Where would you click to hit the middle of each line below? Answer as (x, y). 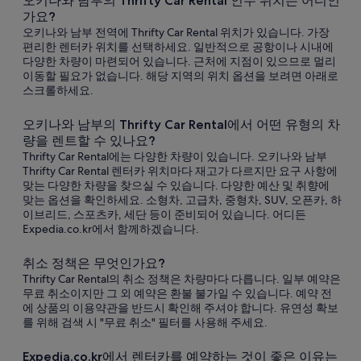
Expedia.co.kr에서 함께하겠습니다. (111, 229)
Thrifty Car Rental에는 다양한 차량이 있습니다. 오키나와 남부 (175, 156)
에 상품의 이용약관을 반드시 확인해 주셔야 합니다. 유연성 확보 (180, 308)
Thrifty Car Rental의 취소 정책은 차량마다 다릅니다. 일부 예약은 (182, 279)
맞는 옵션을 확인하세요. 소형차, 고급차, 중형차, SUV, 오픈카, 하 (182, 200)
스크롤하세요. (58, 90)
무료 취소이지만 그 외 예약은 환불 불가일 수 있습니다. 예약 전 (177, 293)
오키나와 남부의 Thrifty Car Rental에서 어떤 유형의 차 (181, 124)
